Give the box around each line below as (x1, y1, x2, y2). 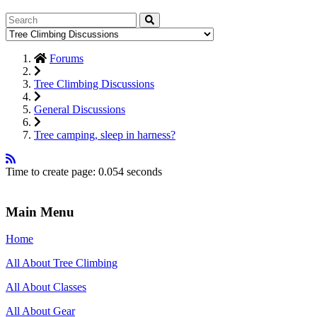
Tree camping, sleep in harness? (34, 128, 175, 141)
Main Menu (6, 204, 74, 219)
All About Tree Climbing (6, 257, 117, 270)
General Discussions (34, 103, 125, 115)
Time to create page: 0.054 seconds (6, 165, 162, 178)
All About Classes (6, 281, 86, 294)
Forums (50, 52, 83, 64)
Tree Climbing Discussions (34, 77, 154, 90)
